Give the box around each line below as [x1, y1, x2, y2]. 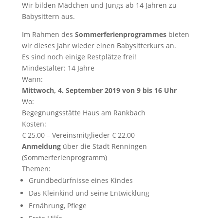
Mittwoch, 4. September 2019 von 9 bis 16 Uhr [21, 86, 177, 95]
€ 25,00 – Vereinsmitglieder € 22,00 [21, 130, 135, 140]
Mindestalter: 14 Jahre [21, 63, 94, 73]
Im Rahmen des [21, 30, 75, 39]
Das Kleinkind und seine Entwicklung [28, 188, 149, 198]
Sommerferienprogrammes [74, 30, 166, 39]
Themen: [21, 164, 51, 173]
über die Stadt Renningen [60, 142, 147, 151]
